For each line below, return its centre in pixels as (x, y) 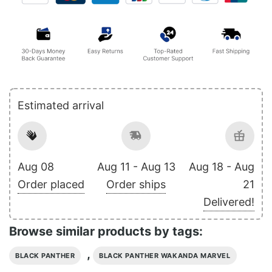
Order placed (51, 184)
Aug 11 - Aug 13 (136, 166)
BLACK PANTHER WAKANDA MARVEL (165, 255)
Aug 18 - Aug (222, 166)
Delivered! (229, 202)
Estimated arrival (61, 105)
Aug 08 (36, 166)
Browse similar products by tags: (106, 231)
